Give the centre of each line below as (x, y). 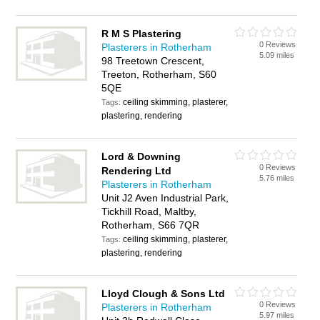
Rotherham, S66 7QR (151, 225)
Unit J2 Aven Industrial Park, (165, 198)
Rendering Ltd (137, 171)
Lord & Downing (141, 156)
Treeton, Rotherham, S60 (159, 74)
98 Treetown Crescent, (153, 61)
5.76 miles (277, 178)
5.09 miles (277, 55)
